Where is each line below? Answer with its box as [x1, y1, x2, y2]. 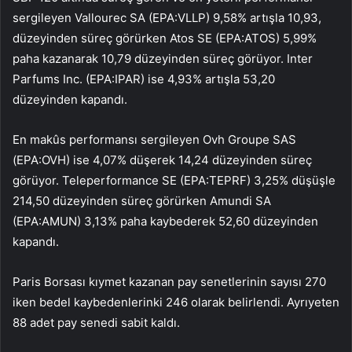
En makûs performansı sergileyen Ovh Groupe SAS [13, 132, 296, 148]
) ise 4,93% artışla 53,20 [141, 71, 275, 87]
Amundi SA [210, 193, 271, 209]
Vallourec [75, 10, 130, 26]
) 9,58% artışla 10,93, [206, 10, 321, 26]
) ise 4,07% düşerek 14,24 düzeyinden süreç [66, 152, 312, 168]
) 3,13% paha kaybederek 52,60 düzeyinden [77, 214, 318, 229]
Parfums [13, 71, 63, 87]
